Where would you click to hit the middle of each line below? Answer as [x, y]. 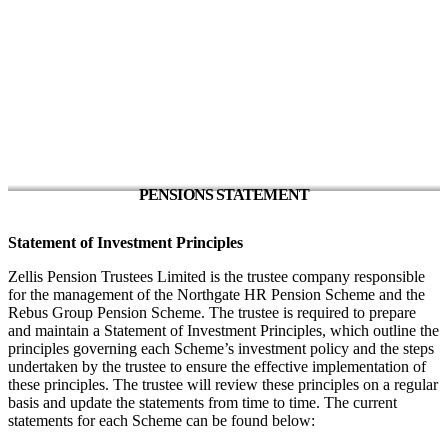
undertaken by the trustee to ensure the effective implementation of [217, 366]
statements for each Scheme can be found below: [161, 420]
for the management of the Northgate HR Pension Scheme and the [216, 294]
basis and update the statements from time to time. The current [202, 402]
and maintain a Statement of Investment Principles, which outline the [223, 330]
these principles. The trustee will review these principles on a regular [223, 384]
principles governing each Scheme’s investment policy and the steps [221, 348]
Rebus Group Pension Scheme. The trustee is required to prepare [212, 312]
